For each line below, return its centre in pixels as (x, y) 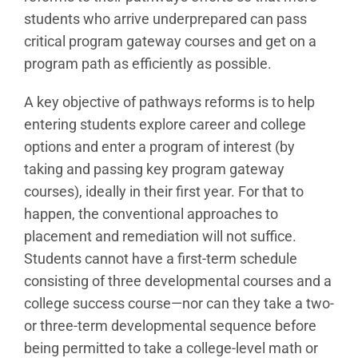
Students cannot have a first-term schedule (161, 259)
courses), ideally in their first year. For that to (164, 191)
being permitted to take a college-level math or (171, 348)
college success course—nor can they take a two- (179, 303)
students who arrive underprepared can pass (165, 19)
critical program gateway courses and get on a (170, 41)
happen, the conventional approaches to (151, 214)
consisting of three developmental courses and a (178, 281)
